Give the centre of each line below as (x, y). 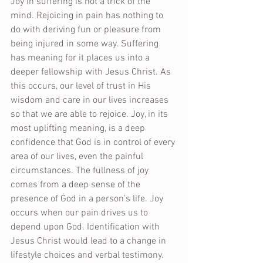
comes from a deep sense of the (77, 185)
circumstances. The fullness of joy (81, 171)
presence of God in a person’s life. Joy (88, 199)
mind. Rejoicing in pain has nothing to (88, 16)
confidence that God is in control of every (94, 143)
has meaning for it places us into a (81, 58)
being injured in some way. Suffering (86, 44)
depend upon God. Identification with (86, 227)
